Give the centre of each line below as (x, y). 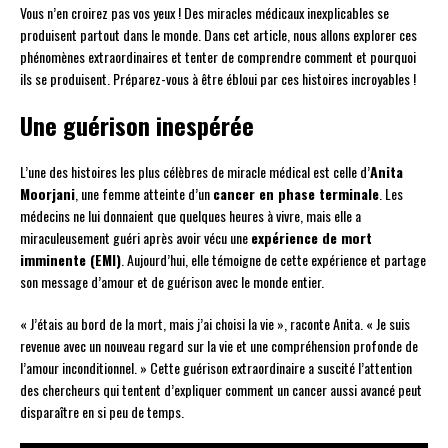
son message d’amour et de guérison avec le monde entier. (172, 282)
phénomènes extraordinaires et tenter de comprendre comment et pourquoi (218, 57)
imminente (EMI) (70, 260)
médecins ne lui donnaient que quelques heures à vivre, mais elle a (190, 216)
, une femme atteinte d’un (144, 194)
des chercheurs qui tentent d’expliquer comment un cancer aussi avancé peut (221, 390)
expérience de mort (311, 238)
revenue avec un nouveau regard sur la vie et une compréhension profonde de (219, 346)
